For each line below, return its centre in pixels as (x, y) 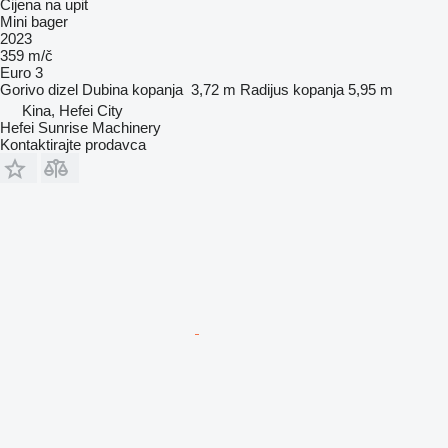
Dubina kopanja (132, 89)
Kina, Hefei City (72, 110)
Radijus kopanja (292, 89)
